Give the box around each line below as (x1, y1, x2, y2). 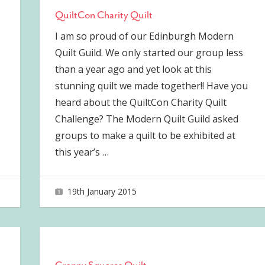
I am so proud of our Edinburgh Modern (54, 30, 234, 43)
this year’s (54, 146, 102, 159)
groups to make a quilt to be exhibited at (54, 129, 235, 143)
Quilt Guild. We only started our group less (54, 46, 243, 60)
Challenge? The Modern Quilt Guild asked (54, 112, 238, 126)
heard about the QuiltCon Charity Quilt (54, 96, 227, 109)
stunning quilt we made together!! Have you (54, 79, 248, 93)
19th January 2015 (67, 185, 137, 197)
